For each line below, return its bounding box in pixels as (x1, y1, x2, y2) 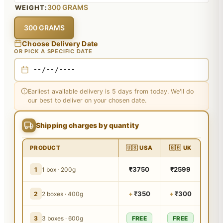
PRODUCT (29, 144, 61, 151)
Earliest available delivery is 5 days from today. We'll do (28, 87, 194, 95)
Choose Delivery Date (22, 39, 98, 48)
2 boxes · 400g (41, 190, 83, 198)
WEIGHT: (15, 3, 48, 11)
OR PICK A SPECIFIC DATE (14, 47, 93, 55)
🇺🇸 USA (125, 144, 153, 151)
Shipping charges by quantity (36, 121, 139, 129)
